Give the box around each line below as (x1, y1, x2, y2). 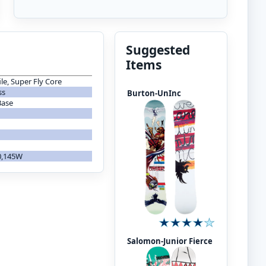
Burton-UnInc (126, 87, 181, 99)
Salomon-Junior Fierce (126, 235, 213, 246)
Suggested (125, 41, 190, 58)
